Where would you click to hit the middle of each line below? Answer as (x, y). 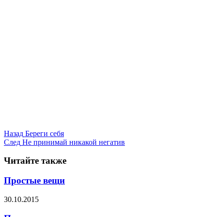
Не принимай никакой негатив (73, 142)
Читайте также (35, 161)
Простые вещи (34, 181)
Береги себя (44, 133)
